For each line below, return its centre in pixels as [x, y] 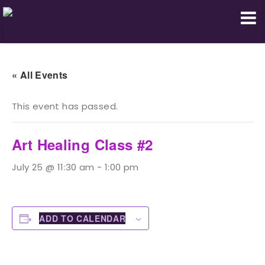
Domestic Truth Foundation [94, 48]
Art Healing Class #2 [83, 144]
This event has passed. [65, 106]
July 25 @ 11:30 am [53, 167]
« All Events [40, 75]
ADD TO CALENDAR [83, 218]
